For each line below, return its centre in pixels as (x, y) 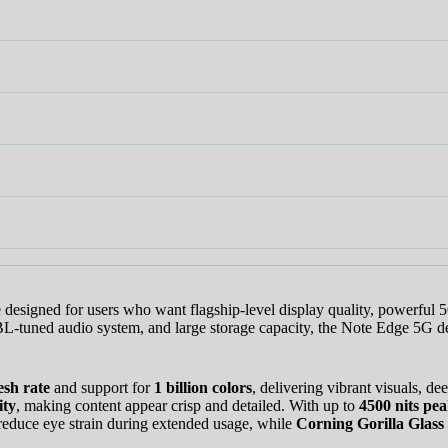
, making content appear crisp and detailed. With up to (187, 405)
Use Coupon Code (224, 135)
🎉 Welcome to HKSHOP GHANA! (224, 24)
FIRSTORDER (224, 178)
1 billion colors (203, 387)
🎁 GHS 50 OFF (224, 101)
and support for (102, 387)
